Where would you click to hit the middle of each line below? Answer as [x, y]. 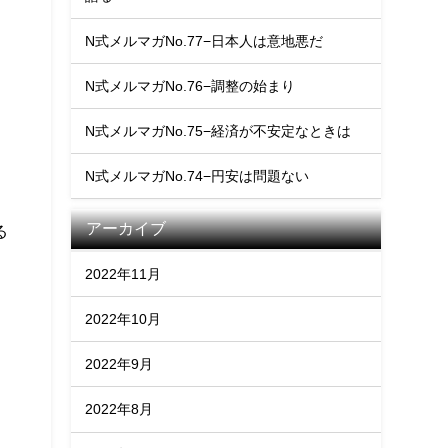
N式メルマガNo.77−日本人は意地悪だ [204, 40]
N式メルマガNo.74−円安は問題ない [197, 175]
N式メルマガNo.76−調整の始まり [190, 85]
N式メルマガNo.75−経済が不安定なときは [218, 130]
